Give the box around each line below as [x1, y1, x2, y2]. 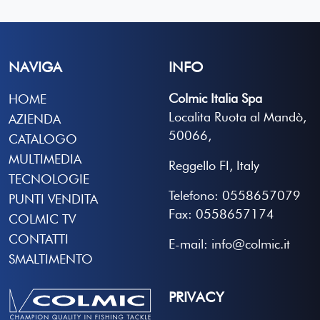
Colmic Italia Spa [169, 90, 262, 106]
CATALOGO [9, 131, 77, 146]
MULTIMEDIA [9, 151, 81, 166]
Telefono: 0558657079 [169, 187, 301, 203]
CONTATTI [9, 231, 69, 246]
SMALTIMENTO [9, 251, 93, 266]
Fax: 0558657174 [169, 206, 274, 221]
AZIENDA [9, 111, 61, 126]
